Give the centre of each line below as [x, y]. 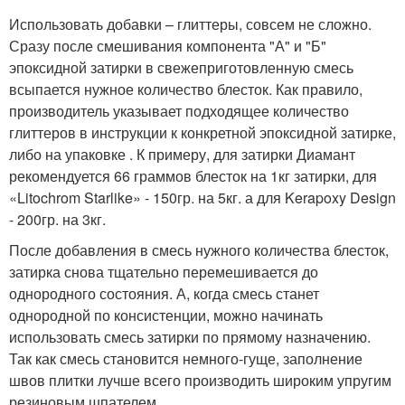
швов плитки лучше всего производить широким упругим [200, 380]
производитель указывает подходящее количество [179, 110]
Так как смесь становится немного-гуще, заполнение [186, 358]
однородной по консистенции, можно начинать [166, 315]
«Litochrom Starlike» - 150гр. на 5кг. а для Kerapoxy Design [202, 197]
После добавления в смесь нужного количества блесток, [199, 250]
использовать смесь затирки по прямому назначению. [190, 336]
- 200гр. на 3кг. [57, 219]
